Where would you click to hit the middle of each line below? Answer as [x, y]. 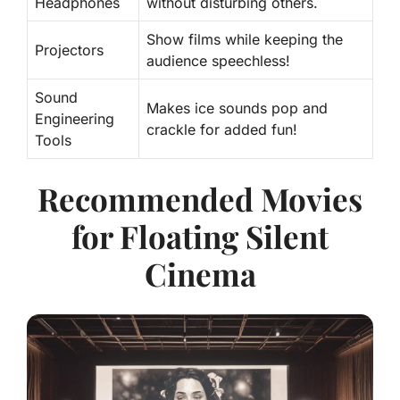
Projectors [69, 50]
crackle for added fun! [222, 130]
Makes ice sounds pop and [237, 108]
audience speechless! [218, 61]
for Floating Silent [200, 237]
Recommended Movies [200, 199]
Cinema [200, 274]
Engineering [75, 119]
